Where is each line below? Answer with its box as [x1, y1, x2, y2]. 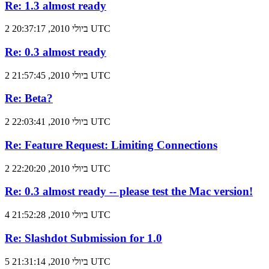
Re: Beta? [5, 92, 53, 105]
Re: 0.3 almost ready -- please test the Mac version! [5, 185, 253, 198]
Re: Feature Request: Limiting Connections [5, 138, 217, 151]
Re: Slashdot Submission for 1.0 [5, 231, 162, 244]
